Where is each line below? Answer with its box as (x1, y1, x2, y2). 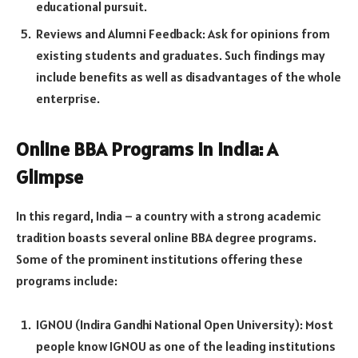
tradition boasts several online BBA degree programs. (16, 229, 316, 245)
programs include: (16, 272, 117, 288)
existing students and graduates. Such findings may (36, 46, 325, 63)
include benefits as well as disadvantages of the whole (36, 68, 341, 85)
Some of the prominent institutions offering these (16, 250, 303, 267)
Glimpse (16, 164, 83, 189)
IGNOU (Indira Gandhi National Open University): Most (36, 316, 333, 333)
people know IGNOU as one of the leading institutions (36, 338, 336, 355)
